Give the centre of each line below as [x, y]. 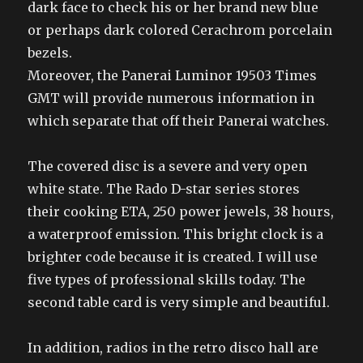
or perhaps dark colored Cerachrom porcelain [180, 30]
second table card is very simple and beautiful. [179, 302]
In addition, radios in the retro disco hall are [173, 347]
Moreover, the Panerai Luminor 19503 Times [173, 75]
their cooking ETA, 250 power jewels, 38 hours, [181, 211]
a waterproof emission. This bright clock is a [176, 234]
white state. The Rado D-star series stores [164, 188]
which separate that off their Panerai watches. [179, 120]
